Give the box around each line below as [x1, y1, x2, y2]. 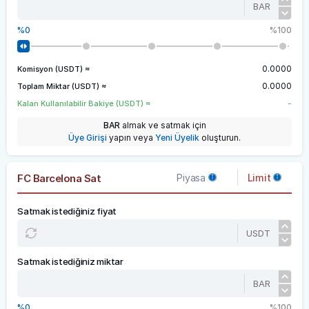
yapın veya [107, 132, 155, 143]
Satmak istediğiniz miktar [17, 256, 123, 267]
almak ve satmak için [119, 120, 206, 130]
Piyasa [177, 172, 208, 183]
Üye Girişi [68, 132, 107, 143]
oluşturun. [199, 132, 241, 143]
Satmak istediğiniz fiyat [17, 206, 117, 217]
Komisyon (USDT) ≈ [17, 64, 90, 74]
